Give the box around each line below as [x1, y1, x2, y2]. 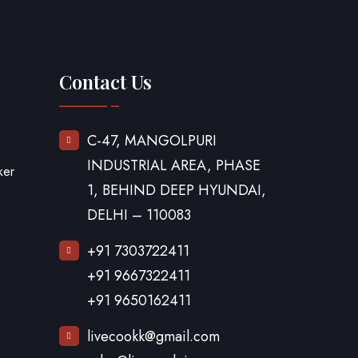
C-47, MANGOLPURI [86, 130, 217, 152]
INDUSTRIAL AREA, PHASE [86, 155, 261, 177]
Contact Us [58, 69, 152, 95]
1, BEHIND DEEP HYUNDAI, [86, 180, 266, 201]
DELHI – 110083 [86, 205, 191, 226]
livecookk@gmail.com [86, 326, 220, 348]
